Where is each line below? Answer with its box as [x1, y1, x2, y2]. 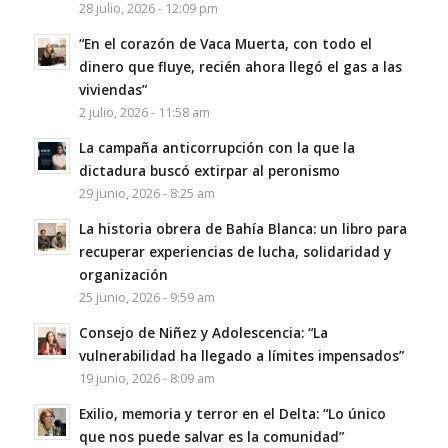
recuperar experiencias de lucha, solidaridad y [78, 241, 391, 261]
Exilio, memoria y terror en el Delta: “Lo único [78, 403, 386, 423]
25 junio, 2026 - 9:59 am [78, 288, 215, 306]
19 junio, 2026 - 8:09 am [78, 369, 215, 387]
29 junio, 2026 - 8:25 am [78, 184, 215, 202]
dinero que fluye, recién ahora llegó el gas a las [78, 56, 402, 76]
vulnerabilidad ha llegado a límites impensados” [78, 345, 404, 365]
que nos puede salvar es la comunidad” [78, 426, 344, 446]
